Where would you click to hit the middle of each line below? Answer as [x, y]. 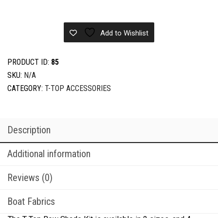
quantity [20, 23]
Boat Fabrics [31, 201]
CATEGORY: [26, 88]
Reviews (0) [30, 177]
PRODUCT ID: [29, 62]
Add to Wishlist [124, 33]
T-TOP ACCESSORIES [78, 88]
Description [29, 130]
